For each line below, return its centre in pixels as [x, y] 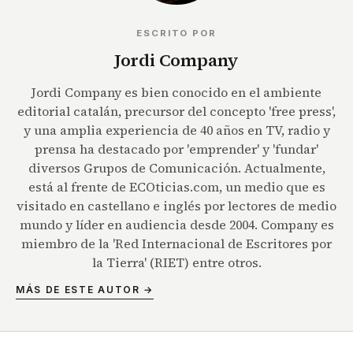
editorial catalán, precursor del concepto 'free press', [176, 111]
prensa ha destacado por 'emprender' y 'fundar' [176, 149]
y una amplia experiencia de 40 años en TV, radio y [176, 130]
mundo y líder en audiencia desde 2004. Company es [176, 225]
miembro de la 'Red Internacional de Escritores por [176, 244]
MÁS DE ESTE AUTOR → [85, 290]
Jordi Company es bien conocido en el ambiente [176, 93]
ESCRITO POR [176, 33]
